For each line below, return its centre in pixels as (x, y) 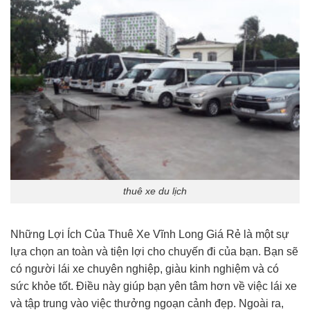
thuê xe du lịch (155, 191)
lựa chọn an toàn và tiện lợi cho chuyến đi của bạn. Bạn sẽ (154, 252)
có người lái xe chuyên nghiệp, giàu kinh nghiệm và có (145, 269)
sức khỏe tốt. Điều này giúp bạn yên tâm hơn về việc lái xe (154, 286)
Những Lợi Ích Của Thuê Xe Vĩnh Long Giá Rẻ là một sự (150, 235)
